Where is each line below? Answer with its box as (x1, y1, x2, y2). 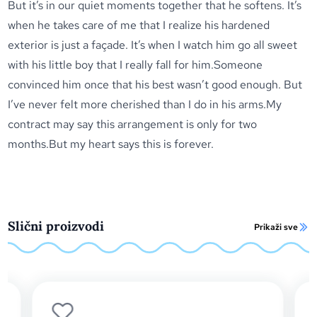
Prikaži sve (253, 221, 298, 233)
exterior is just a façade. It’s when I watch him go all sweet (8, 38, 298, 52)
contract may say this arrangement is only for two (8, 117, 258, 132)
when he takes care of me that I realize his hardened (8, 18, 270, 33)
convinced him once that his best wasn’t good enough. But (8, 77, 303, 92)
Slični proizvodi (8, 218, 105, 234)
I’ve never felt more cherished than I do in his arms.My (8, 97, 282, 112)
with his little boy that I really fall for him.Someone (8, 57, 263, 72)
